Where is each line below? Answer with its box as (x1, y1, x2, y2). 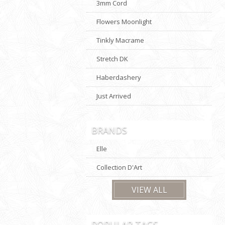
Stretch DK (96, 54, 128, 63)
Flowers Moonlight (96, 17, 152, 26)
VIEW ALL (131, 184, 167, 195)
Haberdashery (96, 72, 141, 82)
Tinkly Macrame (96, 35, 144, 45)
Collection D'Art (96, 162, 142, 172)
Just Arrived (96, 91, 131, 100)
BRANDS (91, 124, 127, 136)
